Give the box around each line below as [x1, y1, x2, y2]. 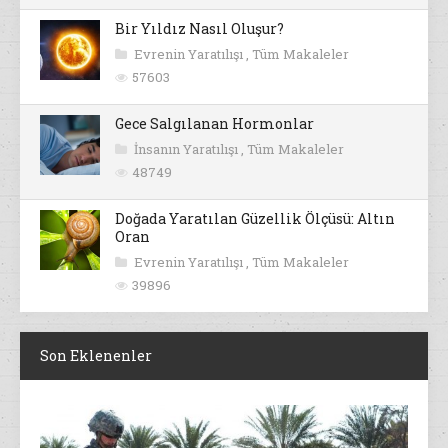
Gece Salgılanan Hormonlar [115, 114, 314, 134]
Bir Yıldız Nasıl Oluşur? [115, 19, 284, 39]
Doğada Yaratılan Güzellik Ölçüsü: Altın [115, 209, 395, 229]
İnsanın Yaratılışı [134, 140, 241, 159]
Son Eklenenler [40, 346, 152, 366]
